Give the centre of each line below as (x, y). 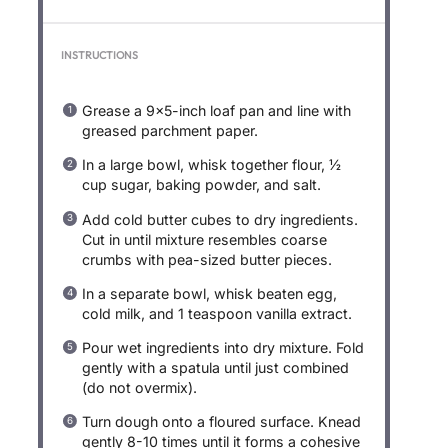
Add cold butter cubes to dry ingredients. (220, 219)
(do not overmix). (140, 387)
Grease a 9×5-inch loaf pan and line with (217, 111)
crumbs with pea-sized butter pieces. (207, 259)
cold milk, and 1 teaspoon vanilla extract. (217, 313)
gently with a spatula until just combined (216, 367)
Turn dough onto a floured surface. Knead (222, 422)
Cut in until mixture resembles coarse (205, 239)
